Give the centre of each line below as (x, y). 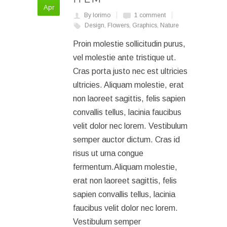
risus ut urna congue (108, 153)
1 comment (150, 15)
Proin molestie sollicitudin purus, (129, 44)
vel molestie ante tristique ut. (125, 58)
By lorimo (97, 15)
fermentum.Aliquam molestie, (125, 167)
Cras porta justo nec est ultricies (130, 71)
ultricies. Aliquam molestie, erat (128, 85)
